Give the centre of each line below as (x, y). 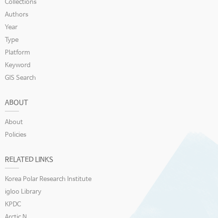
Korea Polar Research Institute (48, 179)
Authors (17, 15)
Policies (16, 135)
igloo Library (23, 192)
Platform (18, 53)
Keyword (18, 65)
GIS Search (20, 78)
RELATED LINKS (29, 160)
